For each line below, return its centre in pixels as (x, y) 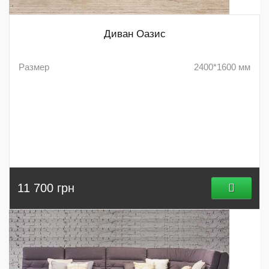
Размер (34, 67)
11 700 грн (46, 188)
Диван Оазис (134, 34)
